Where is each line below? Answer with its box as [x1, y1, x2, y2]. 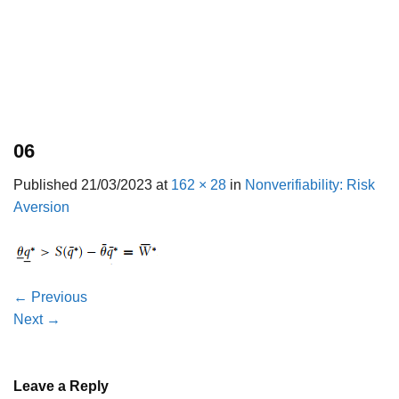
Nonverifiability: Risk [245, 177, 375, 193]
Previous [28, 289, 87, 305]
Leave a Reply [13, 379, 112, 395]
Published [13, 177, 81, 193]
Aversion [13, 199, 69, 216]
